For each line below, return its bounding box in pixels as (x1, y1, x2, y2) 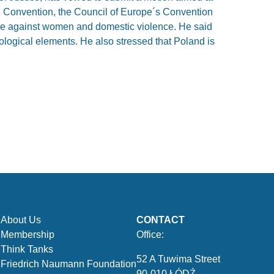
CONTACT (136, 215, 185, 225)
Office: (136, 229, 164, 240)
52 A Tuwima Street (136, 254, 220, 264)
